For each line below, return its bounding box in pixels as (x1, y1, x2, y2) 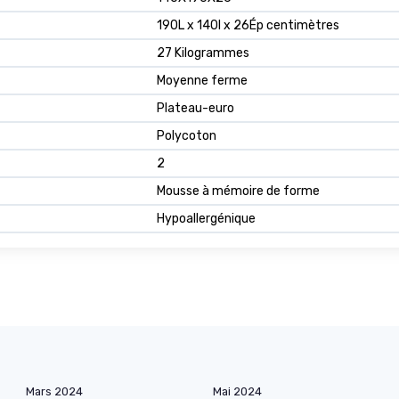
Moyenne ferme (157, 73, 248, 89)
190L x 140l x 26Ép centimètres (157, 18, 339, 34)
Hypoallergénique (157, 211, 256, 227)
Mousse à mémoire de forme (157, 183, 320, 199)
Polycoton (157, 128, 216, 144)
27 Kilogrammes (157, 45, 249, 61)
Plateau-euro (157, 101, 234, 117)
